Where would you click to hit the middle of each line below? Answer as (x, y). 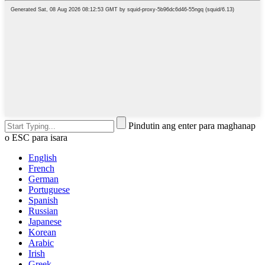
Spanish (43, 201)
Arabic (41, 243)
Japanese (45, 222)
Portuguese (49, 190)
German (43, 179)
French (41, 169)
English (43, 158)
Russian (43, 211)
